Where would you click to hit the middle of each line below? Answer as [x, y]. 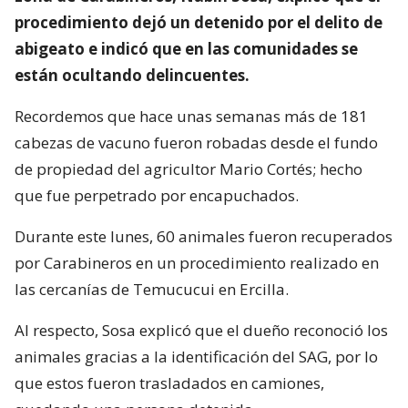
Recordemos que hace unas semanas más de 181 [191, 116]
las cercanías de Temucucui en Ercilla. [152, 289]
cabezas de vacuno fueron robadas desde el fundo [196, 142]
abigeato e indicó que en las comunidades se [186, 48]
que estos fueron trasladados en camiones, [169, 382]
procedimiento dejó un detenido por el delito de [199, 22]
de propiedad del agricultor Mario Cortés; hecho [189, 168]
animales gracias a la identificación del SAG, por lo [196, 356]
